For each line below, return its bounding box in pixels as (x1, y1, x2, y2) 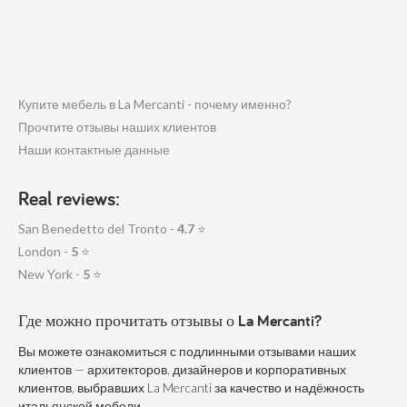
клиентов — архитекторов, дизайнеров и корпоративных (18, 361, 346, 377)
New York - (18, 265, 83, 282)
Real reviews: (18, 184, 120, 211)
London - (18, 243, 71, 259)
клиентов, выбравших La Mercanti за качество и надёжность (18, 379, 364, 395)
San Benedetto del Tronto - (18, 220, 177, 236)
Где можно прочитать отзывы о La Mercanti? (18, 309, 322, 331)
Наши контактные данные (18, 141, 170, 157)
